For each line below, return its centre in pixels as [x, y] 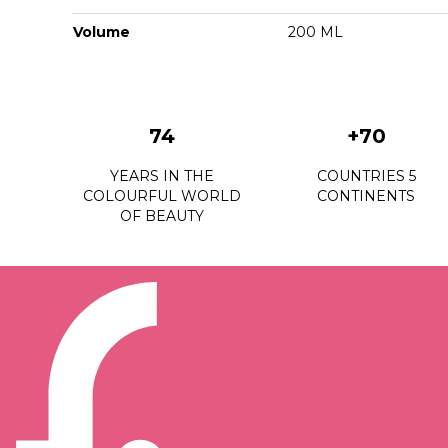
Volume [101, 31]
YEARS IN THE [162, 175]
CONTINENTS [366, 195]
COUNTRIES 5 [366, 175]
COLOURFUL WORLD [162, 195]
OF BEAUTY [162, 215]
